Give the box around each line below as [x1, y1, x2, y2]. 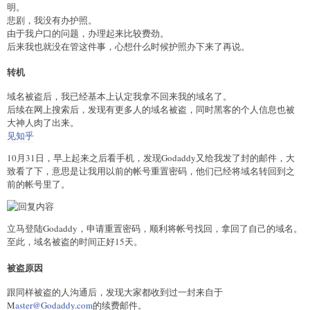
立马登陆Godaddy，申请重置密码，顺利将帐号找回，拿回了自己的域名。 [7, 222, 302, 235]
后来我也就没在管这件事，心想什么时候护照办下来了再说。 [7, 39, 250, 53]
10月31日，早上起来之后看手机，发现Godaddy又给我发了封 [7, 152, 250, 165]
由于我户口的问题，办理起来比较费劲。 [7, 26, 169, 39]
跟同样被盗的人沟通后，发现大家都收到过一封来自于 [7, 285, 223, 298]
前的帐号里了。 [7, 178, 70, 191]
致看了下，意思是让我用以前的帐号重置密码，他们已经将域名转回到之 [7, 165, 295, 178]
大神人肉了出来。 [7, 116, 79, 129]
